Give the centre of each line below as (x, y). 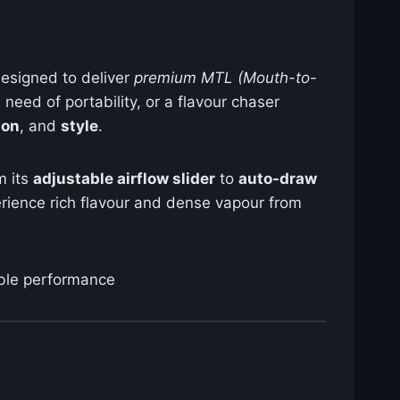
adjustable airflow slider (124, 179)
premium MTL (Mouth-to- (225, 78)
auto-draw (278, 179)
